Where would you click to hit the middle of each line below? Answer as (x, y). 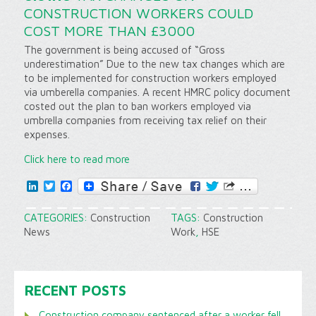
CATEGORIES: (57, 218)
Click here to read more (77, 159)
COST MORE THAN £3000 (109, 31)
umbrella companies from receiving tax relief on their (145, 120)
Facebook (96, 186)
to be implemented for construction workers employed (150, 78)
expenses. (47, 134)
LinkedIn (58, 186)
